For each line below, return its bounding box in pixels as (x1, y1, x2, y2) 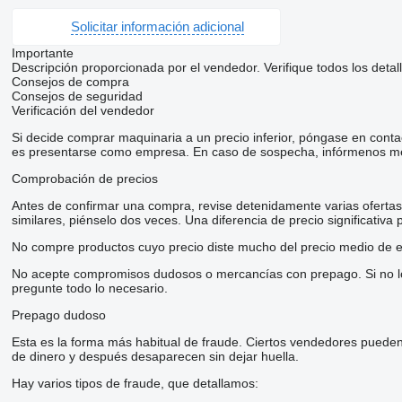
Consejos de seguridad (11, 88, 143, 103)
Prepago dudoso (11, 307, 106, 322)
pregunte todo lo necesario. (11, 280, 168, 295)
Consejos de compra (11, 74, 129, 89)
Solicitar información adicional (70, 19, 244, 35)
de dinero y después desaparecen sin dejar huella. (11, 348, 299, 363)
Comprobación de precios (11, 170, 158, 186)
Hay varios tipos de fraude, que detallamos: (11, 375, 258, 390)
